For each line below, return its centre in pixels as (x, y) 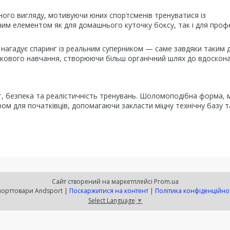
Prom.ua (166, 181)
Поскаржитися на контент (109, 191)
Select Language (111, 200)
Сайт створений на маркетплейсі (103, 181)
